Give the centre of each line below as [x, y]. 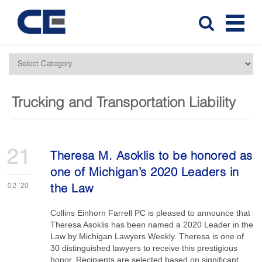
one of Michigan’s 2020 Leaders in [145, 173]
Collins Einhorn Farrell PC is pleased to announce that [151, 213]
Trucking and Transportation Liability [124, 104]
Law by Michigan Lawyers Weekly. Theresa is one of [147, 236]
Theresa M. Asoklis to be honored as [151, 157]
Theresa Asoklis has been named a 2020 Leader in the [152, 225]
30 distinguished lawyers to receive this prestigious [144, 248]
